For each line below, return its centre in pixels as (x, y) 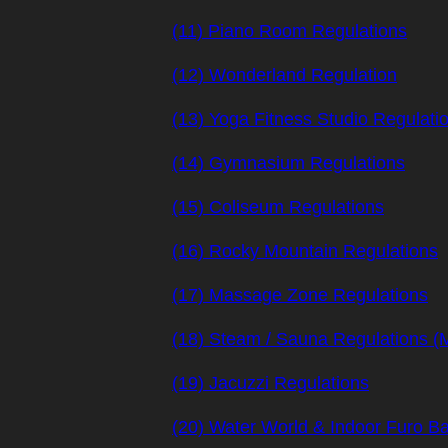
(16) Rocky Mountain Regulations (305, 251)
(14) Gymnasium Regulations (288, 163)
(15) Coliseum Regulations (278, 207)
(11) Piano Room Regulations (289, 31)
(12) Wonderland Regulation (284, 75)
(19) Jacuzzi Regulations (270, 383)
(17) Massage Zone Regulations (300, 295)
